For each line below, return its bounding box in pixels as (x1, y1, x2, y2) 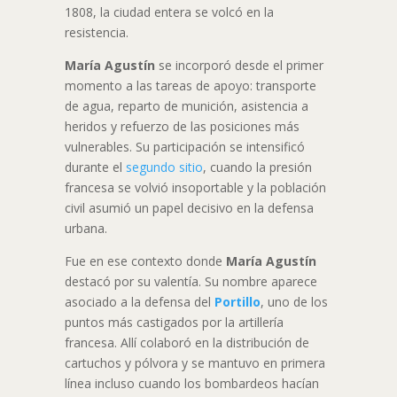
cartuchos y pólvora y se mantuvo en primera (64, 354, 325, 372)
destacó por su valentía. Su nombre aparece (64, 273, 317, 291)
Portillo (214, 293, 261, 311)
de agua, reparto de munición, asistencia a (64, 97, 308, 115)
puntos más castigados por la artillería (64, 314, 284, 331)
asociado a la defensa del (64, 293, 214, 311)
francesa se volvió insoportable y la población (64, 179, 326, 197)
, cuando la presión (202, 159, 312, 176)
